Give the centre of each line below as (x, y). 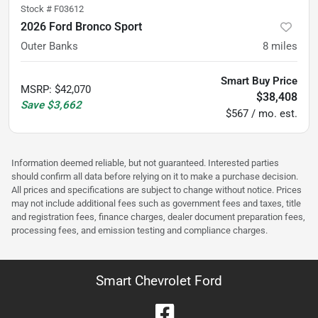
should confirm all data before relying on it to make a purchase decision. (155, 176)
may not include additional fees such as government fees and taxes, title (156, 203)
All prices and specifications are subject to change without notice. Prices (157, 190)
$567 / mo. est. (262, 113)
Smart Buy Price (259, 81)
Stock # (37, 9)
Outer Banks (49, 46)
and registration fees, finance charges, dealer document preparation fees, (158, 216)
